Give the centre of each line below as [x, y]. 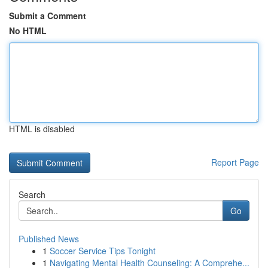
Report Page [235, 162]
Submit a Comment [48, 16]
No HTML [28, 31]
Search [32, 194]
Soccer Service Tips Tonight [103, 251]
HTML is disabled [42, 129]
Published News [49, 239]
